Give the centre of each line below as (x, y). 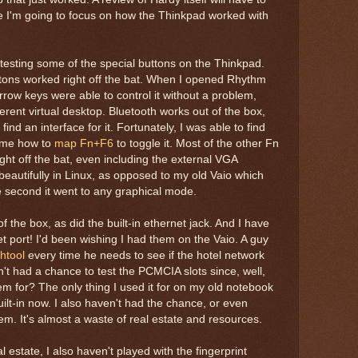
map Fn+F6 (84, 143)
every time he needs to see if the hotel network (145, 255)
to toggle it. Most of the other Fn (196, 143)
